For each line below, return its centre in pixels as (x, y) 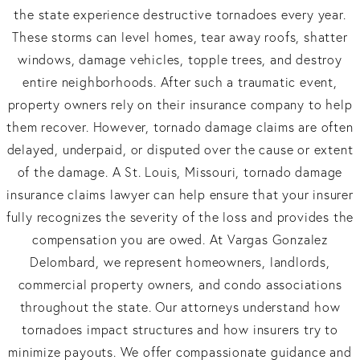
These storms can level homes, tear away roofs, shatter (180, 37)
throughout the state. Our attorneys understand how (180, 307)
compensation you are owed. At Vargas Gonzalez (180, 239)
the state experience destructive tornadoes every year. (180, 14)
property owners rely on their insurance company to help (180, 104)
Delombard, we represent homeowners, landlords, (180, 262)
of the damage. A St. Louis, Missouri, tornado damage (180, 172)
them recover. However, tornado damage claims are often (180, 127)
